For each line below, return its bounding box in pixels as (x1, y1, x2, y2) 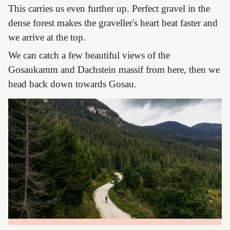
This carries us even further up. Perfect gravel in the (8, 3, 210, 14)
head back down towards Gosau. (8, 78, 137, 89)
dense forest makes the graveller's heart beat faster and (8, 17, 218, 29)
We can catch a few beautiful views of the (8, 49, 170, 61)
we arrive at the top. (8, 32, 86, 43)
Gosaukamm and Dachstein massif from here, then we (8, 64, 220, 75)
